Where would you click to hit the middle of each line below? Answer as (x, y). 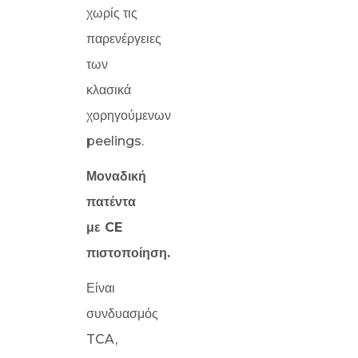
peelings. (115, 141)
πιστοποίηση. (128, 253)
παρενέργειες (124, 39)
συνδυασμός (122, 314)
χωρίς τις (112, 13)
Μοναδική (116, 176)
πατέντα (111, 202)
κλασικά (109, 90)
